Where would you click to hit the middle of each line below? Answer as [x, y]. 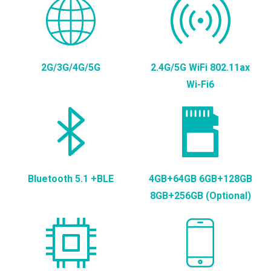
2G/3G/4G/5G [71, 67]
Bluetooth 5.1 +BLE [71, 178]
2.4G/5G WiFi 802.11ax [200, 67]
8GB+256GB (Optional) [200, 195]
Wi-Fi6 [200, 84]
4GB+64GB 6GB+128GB [200, 178]
